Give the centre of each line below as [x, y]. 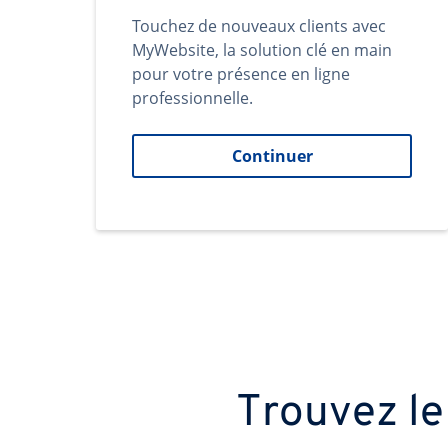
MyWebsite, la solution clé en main [262, 50]
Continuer [272, 156]
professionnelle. [192, 98]
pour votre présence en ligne [241, 74]
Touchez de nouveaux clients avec [259, 26]
